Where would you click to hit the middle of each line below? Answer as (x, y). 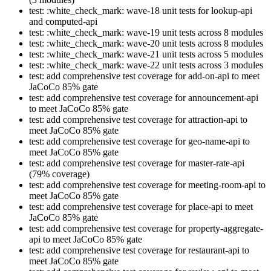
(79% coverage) (59, 174)
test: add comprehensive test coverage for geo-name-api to (139, 142)
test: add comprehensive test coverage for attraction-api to (138, 120)
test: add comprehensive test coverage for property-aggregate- (146, 229)
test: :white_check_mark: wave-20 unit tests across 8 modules (146, 44)
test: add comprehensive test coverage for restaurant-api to (139, 250)
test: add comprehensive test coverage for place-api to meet (141, 207)
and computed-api (63, 22)
